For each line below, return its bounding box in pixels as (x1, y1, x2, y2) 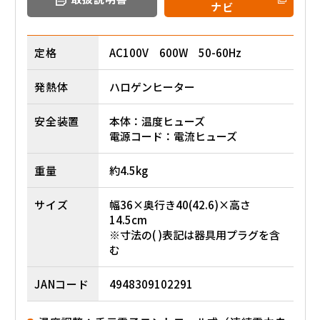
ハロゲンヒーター (109, 79, 195, 94)
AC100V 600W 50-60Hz (109, 44, 241, 60)
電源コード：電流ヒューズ (109, 128, 237, 144)
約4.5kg (109, 162, 148, 178)
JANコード (34, 276, 89, 291)
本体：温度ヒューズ (109, 113, 205, 129)
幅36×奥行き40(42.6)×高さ (109, 196, 251, 212)
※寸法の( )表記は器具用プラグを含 (109, 226, 280, 242)
